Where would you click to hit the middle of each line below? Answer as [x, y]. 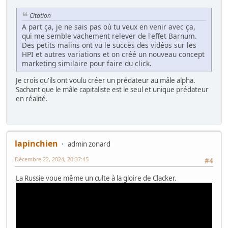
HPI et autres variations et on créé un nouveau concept [113, 54]
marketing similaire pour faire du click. [87, 64]
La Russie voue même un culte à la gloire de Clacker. [96, 178]
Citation [40, 15]
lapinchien [36, 143]
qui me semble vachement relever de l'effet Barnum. [109, 36]
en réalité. [32, 99]
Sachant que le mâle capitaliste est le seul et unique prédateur [112, 90]
